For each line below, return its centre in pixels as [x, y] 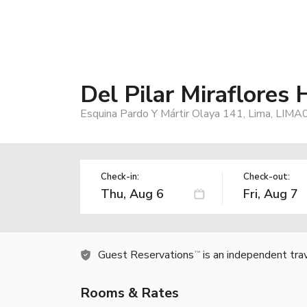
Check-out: [266, 176]
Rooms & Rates [130, 293]
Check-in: [120, 176]
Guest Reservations [146, 255]
